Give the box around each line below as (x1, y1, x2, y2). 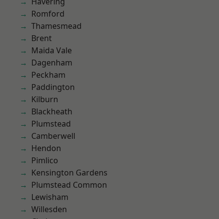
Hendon (31, 143, 61, 153)
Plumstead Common (31, 179, 107, 190)
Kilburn (31, 94, 58, 105)
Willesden (31, 204, 67, 215)
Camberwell (31, 131, 75, 141)
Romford (31, 8, 65, 19)
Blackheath (31, 106, 72, 117)
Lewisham (31, 192, 68, 202)
